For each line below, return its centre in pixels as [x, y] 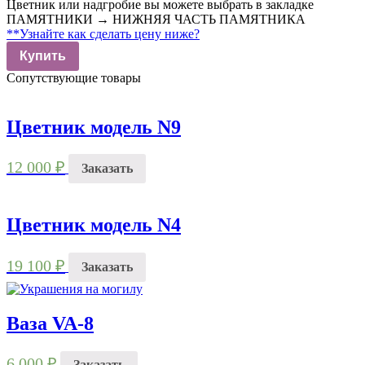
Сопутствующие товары [74, 77]
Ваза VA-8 [50, 323]
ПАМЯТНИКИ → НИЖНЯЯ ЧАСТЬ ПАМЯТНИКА [156, 19]
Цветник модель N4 [94, 225]
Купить [43, 55]
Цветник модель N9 [94, 127]
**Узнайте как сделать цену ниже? [103, 33]
